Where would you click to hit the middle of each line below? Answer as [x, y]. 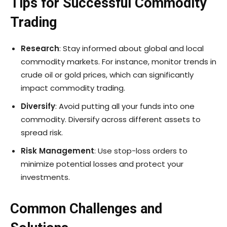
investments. [45, 177]
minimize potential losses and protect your [102, 164]
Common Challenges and [86, 209]
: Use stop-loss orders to [141, 150]
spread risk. [42, 132]
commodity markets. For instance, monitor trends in [119, 61]
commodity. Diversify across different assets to [111, 119]
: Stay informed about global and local [131, 48]
